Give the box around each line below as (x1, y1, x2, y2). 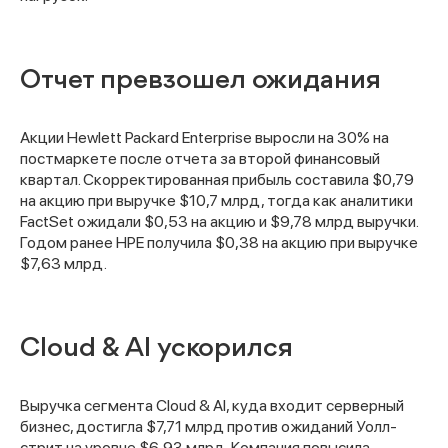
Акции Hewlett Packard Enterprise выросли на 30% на (20, 128, 389, 148)
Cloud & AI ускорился (20, 335, 293, 364)
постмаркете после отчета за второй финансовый (20, 149, 380, 169)
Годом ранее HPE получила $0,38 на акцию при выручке (20, 233, 418, 253)
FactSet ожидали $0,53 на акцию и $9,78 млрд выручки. (20, 212, 418, 232)
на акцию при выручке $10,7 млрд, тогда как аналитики (20, 191, 413, 211)
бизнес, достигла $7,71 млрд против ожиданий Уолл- (20, 417, 397, 437)
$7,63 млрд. (20, 254, 107, 274)
